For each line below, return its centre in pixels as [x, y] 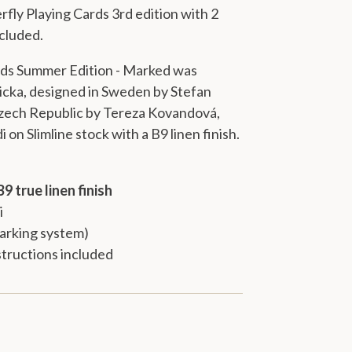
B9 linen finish [194, 133]
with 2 [200, 13]
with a [130, 133]
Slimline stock [68, 133]
